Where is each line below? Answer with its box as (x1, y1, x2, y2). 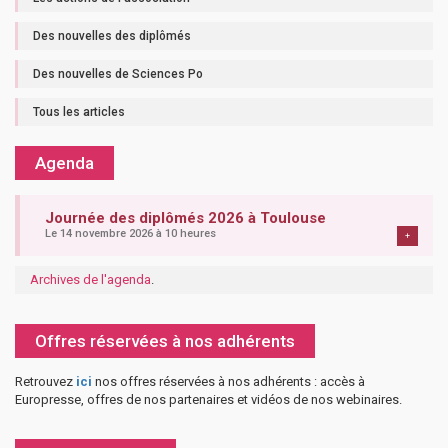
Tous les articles (33, 104, 125, 119)
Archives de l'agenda (30, 271, 151, 287)
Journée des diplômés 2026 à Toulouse (45, 208, 326, 227)
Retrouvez (15, 373, 76, 389)
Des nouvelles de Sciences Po (33, 66, 203, 81)
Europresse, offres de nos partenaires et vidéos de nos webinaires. (15, 391, 402, 407)
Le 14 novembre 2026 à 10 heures (45, 226, 216, 240)
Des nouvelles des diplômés (33, 28, 191, 43)
